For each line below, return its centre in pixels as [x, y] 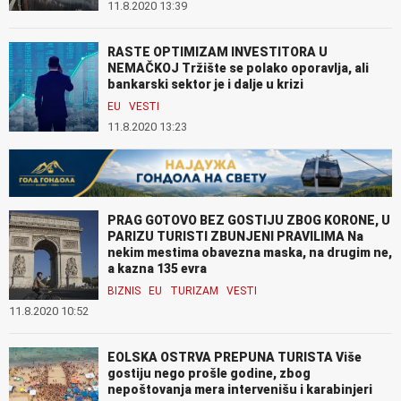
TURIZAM [194, 290]
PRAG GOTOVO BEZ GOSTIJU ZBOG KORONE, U [249, 220]
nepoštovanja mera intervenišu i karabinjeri [240, 389]
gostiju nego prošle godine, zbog [209, 373]
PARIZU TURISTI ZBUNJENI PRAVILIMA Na [235, 236]
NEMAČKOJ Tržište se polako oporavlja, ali [238, 68]
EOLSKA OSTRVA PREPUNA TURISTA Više [235, 357]
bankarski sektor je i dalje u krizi [205, 84]
